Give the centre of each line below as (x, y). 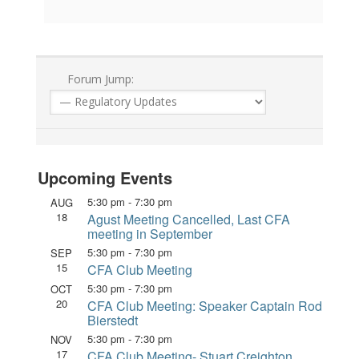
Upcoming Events (105, 177)
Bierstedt (112, 320)
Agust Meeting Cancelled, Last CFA (188, 219)
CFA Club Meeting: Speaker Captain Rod (204, 306)
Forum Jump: (99, 79)
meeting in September (149, 234)
